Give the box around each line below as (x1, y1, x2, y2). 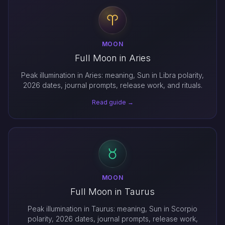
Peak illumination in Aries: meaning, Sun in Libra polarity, (21, 70, 204, 79)
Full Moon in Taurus (70, 186, 155, 197)
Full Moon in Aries (74, 52, 151, 63)
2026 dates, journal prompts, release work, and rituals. (23, 80, 202, 89)
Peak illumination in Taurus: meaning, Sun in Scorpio (28, 204, 197, 213)
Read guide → (91, 98, 134, 106)
